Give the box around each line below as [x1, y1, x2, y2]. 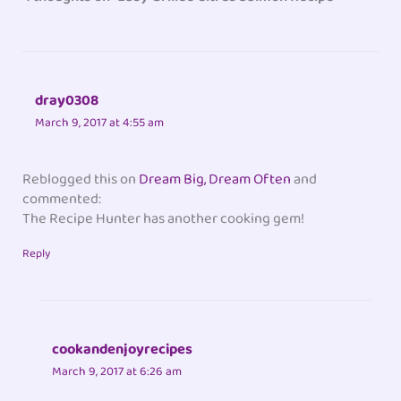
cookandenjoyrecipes [52, 337, 193, 362]
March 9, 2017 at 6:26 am [52, 361, 183, 381]
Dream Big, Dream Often [139, 166, 292, 192]
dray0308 [35, 89, 99, 114]
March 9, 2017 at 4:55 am [35, 113, 165, 133]
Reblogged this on [22, 166, 140, 192]
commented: [22, 186, 102, 211]
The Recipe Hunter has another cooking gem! [22, 206, 305, 231]
